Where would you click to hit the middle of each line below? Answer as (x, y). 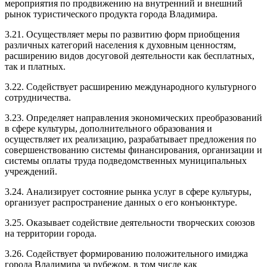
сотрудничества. (38, 97)
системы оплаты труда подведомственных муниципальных (126, 160)
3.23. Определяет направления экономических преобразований (133, 117)
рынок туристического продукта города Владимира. (111, 14)
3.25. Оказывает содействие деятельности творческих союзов (130, 222)
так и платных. (35, 66)
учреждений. (31, 171)
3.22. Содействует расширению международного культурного (131, 86)
